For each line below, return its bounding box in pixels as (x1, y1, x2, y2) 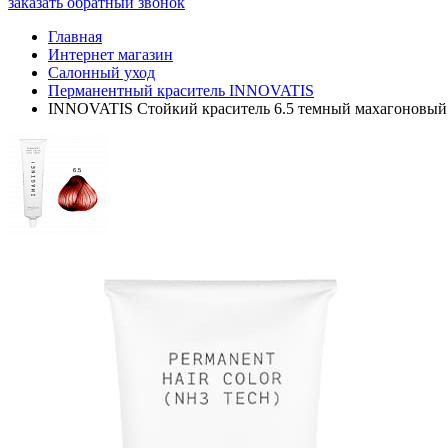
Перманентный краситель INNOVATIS (48, 82, 314, 99)
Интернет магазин (48, 46, 173, 63)
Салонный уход (48, 64, 155, 81)
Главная (48, 28, 102, 45)
